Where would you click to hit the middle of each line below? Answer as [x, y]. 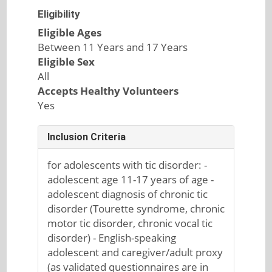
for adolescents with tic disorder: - [127, 165]
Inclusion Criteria [86, 137]
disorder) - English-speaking [111, 238]
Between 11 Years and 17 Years [112, 47]
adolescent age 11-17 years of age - [130, 179]
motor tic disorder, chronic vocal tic [130, 223]
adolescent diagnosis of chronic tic [127, 194]
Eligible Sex [66, 62]
